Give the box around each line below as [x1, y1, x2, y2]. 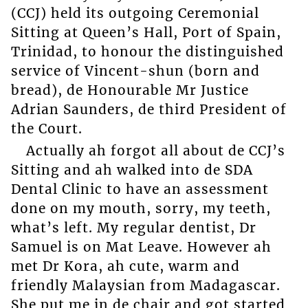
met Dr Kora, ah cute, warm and [10, 258, 240, 275]
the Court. [10, 120, 82, 137]
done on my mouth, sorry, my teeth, [10, 200, 271, 217]
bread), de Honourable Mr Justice [10, 81, 249, 98]
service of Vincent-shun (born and [10, 62, 260, 79]
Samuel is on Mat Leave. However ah [10, 239, 272, 256]
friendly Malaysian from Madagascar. [10, 277, 280, 294]
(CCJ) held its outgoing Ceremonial [10, 4, 259, 21]
